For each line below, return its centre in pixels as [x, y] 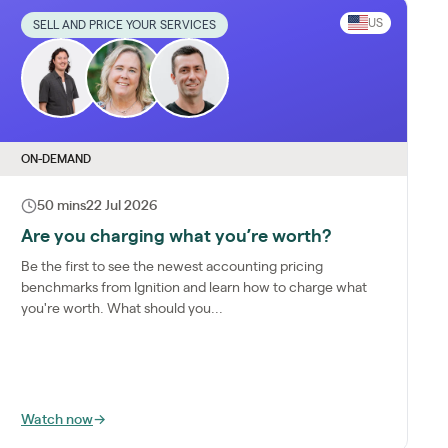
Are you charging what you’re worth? [176, 236]
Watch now [57, 419]
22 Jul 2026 [122, 205]
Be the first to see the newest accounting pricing [172, 266]
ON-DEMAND [56, 158]
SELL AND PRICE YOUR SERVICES [124, 24]
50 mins [61, 205]
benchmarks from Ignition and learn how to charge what [194, 287]
